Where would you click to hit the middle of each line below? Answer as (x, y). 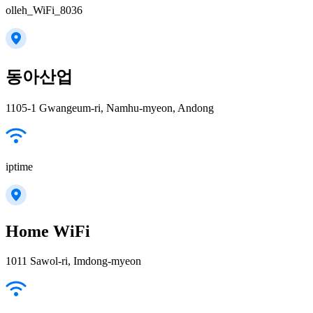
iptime (19, 167)
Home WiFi (48, 231)
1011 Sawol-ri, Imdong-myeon (73, 261)
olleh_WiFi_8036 (44, 10)
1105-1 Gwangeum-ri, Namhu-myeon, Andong (110, 108)
